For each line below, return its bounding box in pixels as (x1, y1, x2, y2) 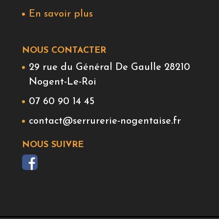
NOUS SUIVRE (22, 140, 84, 150)
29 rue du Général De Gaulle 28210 (28, 63, 190, 73)
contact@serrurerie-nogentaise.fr (28, 116, 181, 127)
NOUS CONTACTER (22, 46, 106, 56)
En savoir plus (28, 9, 93, 19)
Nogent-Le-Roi (28, 77, 96, 88)
